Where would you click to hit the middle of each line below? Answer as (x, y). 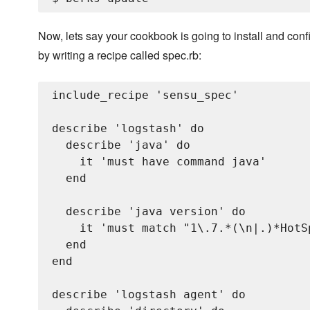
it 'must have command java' (159, 162)
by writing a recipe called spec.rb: (120, 55)
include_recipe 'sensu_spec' (145, 95)
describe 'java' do (121, 145)
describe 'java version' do (149, 212)
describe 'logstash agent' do (149, 295)
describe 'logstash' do (128, 129)
